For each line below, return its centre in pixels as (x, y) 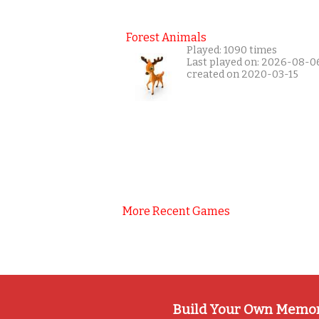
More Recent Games (176, 211)
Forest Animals (166, 37)
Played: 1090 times (232, 50)
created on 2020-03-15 (242, 74)
